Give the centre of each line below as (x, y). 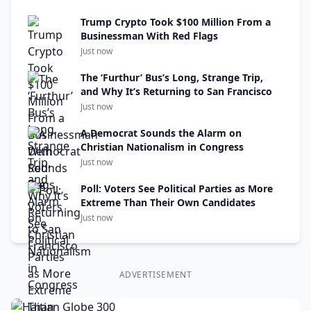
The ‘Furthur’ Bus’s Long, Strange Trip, (172, 77)
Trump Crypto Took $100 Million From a (176, 22)
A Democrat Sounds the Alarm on (161, 133)
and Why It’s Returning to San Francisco (176, 91)
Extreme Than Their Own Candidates (168, 202)
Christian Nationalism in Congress (162, 147)
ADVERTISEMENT (155, 275)
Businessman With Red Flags (149, 36)
